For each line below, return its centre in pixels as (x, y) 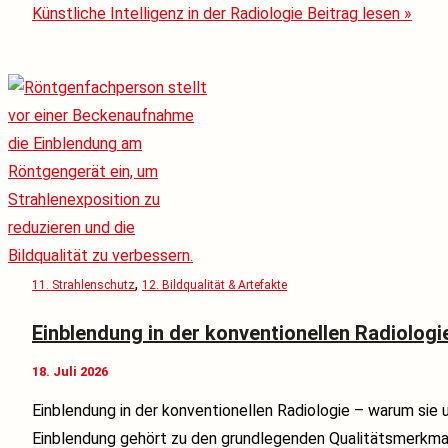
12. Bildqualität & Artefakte (214, 285)
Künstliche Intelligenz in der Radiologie (167, 13)
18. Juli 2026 (70, 371)
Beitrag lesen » (357, 13)
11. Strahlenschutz (83, 285)
